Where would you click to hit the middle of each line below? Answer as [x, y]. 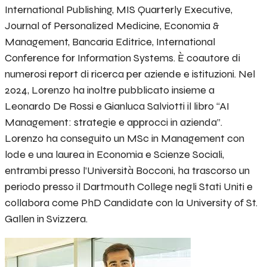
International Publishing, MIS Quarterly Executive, [119, 10]
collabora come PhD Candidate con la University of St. [131, 203]
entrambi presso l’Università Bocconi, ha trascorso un [127, 171]
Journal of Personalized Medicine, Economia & [112, 26]
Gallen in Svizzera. [46, 219]
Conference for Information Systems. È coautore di [122, 58]
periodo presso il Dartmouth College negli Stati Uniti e [129, 187]
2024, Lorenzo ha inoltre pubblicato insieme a [110, 90]
